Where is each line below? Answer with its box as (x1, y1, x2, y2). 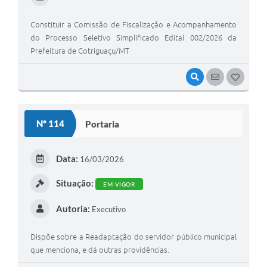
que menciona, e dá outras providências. (30, 246, 169, 254)
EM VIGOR (103, 181, 135, 188)
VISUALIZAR (204, 73, 242, 81)
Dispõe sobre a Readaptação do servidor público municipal (30, 232, 237, 241)
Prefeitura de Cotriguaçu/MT (30, 46, 129, 55)
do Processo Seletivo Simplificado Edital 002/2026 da (30, 33, 237, 42)
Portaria (85, 118, 119, 129)
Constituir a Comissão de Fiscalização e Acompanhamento (30, 20, 237, 29)
